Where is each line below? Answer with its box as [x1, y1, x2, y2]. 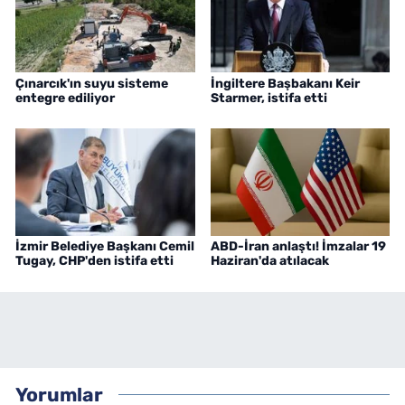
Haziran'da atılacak [210, 253, 329, 269]
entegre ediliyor [15, 89, 115, 106]
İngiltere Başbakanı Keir [210, 75, 360, 91]
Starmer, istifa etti [210, 89, 327, 106]
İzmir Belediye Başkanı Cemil [15, 239, 194, 255]
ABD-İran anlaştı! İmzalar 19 [210, 239, 386, 255]
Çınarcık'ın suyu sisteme [15, 75, 168, 91]
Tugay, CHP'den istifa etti [15, 253, 174, 269]
